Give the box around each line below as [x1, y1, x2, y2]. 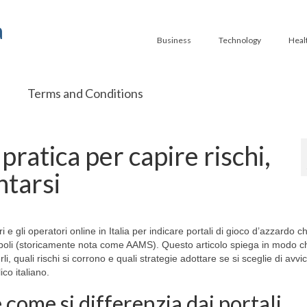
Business [156, 35, 191, 45]
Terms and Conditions [27, 86, 143, 101]
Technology [218, 35, 261, 45]
